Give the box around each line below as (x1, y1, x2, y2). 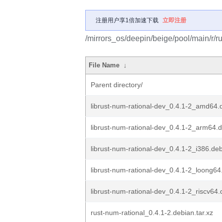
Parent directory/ (91, 81, 143, 89)
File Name (89, 61, 120, 69)
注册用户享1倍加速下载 (96, 17, 159, 24)
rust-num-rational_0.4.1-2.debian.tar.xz (91, 209, 213, 217)
